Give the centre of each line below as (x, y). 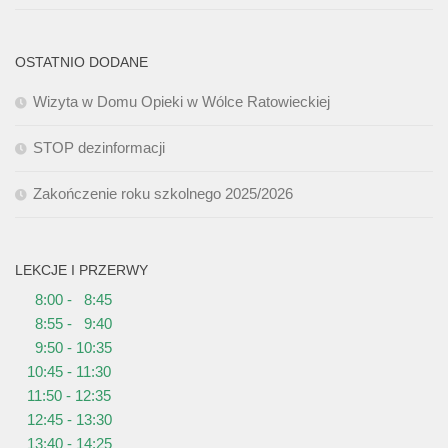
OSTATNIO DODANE (81, 62)
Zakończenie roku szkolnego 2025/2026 (163, 194)
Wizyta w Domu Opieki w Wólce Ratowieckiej (181, 102)
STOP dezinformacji (99, 148)
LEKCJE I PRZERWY (81, 270)
